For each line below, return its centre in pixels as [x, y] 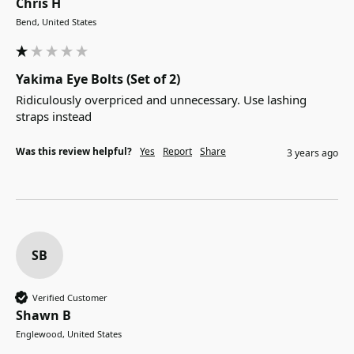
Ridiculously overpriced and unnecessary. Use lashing [161, 100]
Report [177, 152]
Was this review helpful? [74, 152]
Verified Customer [70, 297]
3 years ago [313, 153]
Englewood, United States [69, 334]
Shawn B [43, 316]
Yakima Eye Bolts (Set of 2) [98, 79]
